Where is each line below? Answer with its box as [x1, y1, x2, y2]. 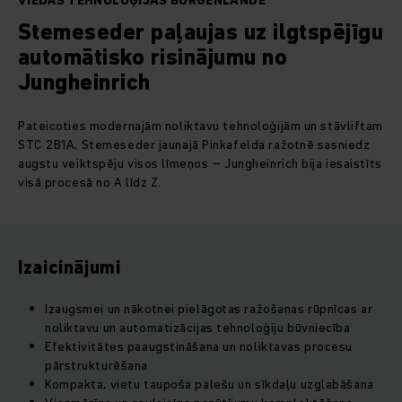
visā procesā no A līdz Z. [18, 173, 162, 192]
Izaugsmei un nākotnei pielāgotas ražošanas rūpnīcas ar [45, 300, 373, 319]
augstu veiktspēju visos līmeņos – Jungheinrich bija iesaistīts [18, 154, 382, 173]
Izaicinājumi [18, 255, 121, 281]
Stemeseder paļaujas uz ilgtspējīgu [18, 17, 384, 48]
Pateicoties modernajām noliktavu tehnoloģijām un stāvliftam [18, 117, 384, 135]
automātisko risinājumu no [18, 42, 287, 73]
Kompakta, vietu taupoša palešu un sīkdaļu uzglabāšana [45, 375, 374, 394]
